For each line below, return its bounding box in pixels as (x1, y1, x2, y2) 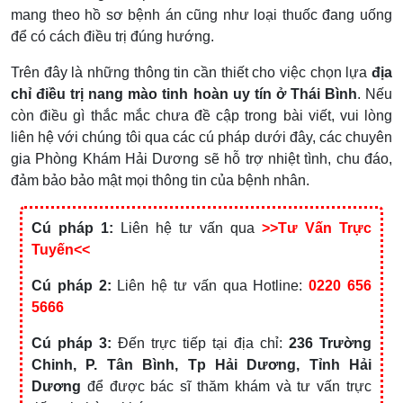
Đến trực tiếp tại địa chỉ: (112, 335, 289, 351)
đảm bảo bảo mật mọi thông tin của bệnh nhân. (11, 172, 309, 188)
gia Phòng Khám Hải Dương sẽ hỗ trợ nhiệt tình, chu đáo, (11, 150, 392, 166)
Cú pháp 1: (31, 219, 113, 236)
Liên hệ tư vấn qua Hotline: (111, 277, 309, 293)
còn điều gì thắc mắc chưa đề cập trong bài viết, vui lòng (11, 107, 392, 123)
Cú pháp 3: (31, 335, 112, 351)
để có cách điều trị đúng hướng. (11, 28, 214, 44)
